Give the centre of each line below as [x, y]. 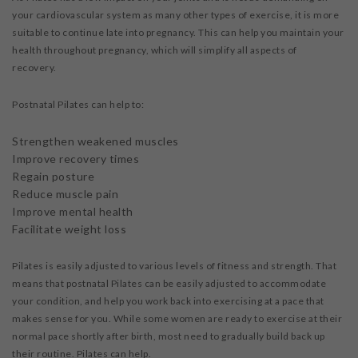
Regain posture [53, 177]
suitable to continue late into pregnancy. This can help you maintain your [178, 33]
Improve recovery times [77, 159]
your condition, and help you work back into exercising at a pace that [168, 301]
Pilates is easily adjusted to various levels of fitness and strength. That [174, 266]
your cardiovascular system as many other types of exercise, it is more [175, 15]
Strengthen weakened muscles [95, 141]
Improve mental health [74, 212]
